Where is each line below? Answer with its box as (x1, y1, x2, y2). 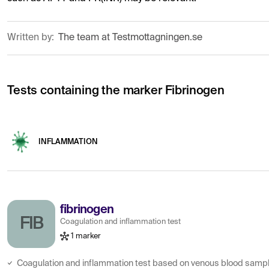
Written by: (7, 33, 56, 43)
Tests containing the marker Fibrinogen (7, 85, 225, 97)
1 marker (69, 232, 101, 240)
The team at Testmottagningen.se (58, 33, 202, 43)
